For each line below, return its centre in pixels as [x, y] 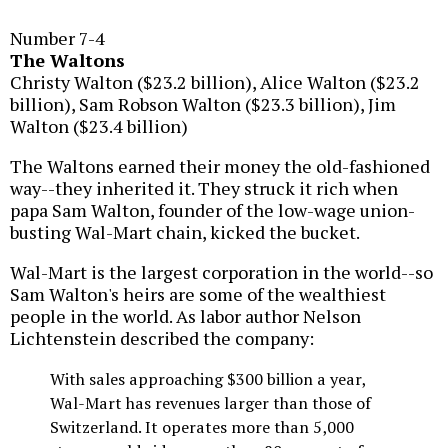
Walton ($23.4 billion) [99, 125]
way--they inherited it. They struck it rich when [204, 187]
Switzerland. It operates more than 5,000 [202, 426]
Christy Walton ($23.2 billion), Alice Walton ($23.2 [215, 81]
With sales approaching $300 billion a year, [207, 378]
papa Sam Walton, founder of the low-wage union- [212, 209]
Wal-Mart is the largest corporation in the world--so [221, 271]
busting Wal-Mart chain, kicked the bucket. [185, 231]
